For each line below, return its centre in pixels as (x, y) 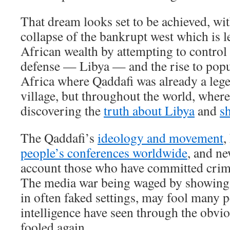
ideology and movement (160, 137)
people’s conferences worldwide (104, 152)
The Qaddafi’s (59, 137)
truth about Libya (149, 110)
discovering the (62, 110)
